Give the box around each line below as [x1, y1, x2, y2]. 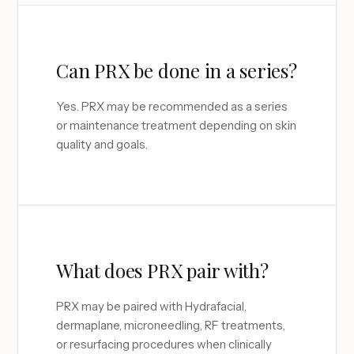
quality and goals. [56, 137, 149, 152]
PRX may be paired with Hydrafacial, [56, 299, 247, 314]
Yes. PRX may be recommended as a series [56, 99, 288, 114]
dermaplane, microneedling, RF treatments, [56, 318, 286, 333]
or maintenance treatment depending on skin [56, 118, 297, 133]
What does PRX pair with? [56, 258, 269, 283]
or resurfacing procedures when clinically [56, 337, 273, 352]
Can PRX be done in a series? [56, 58, 297, 83]
